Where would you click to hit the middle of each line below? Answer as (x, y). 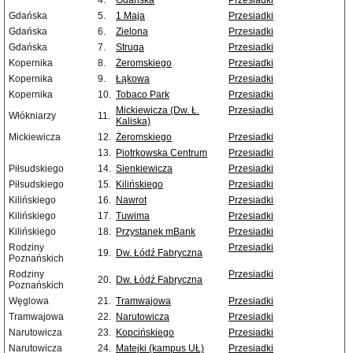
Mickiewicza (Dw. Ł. (158, 111)
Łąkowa (133, 79)
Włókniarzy (32, 116)
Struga (130, 48)
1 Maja (130, 16)
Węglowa (29, 301)
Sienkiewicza (144, 169)
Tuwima (133, 216)
